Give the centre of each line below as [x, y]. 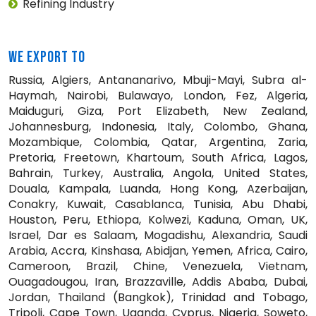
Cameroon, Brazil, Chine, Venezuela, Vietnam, [158, 266]
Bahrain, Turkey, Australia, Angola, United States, [158, 173]
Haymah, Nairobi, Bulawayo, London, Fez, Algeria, [158, 95]
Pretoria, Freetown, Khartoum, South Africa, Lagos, [158, 157]
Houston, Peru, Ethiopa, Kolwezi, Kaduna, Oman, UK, [158, 219]
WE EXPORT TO [47, 57]
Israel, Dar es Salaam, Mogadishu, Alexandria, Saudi [158, 235]
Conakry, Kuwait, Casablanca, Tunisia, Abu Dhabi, [158, 204]
